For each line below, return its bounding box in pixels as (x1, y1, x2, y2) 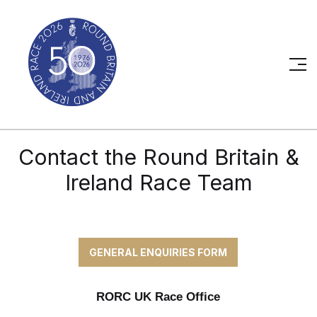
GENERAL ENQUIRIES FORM (89, 246, 228, 259)
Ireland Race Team (64, 170, 253, 195)
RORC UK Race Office (96, 290, 221, 304)
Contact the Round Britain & (18, 144, 299, 170)
